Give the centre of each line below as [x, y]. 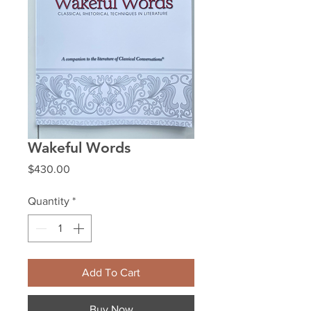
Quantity [49, 201]
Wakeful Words [79, 148]
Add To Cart [111, 272]
